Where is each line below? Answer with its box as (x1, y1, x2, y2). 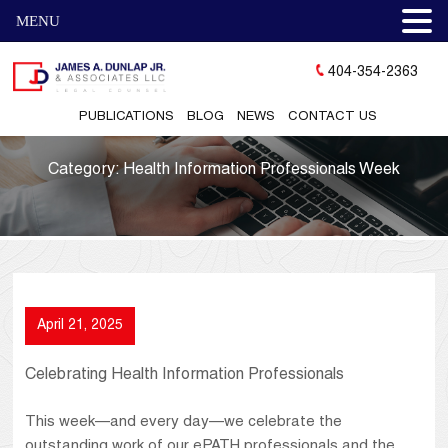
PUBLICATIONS (79, 110, 175, 124)
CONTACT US (288, 110, 378, 124)
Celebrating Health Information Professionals (25, 368, 345, 385)
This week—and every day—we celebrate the (25, 415, 343, 431)
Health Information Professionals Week (122, 162, 400, 179)
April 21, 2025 (37, 319, 124, 334)
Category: (47, 162, 123, 179)
